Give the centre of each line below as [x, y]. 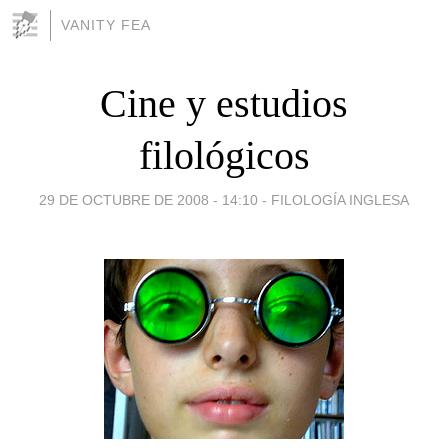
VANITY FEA [106, 25]
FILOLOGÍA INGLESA [340, 199]
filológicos [224, 155]
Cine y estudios [224, 103]
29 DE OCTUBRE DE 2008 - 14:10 [148, 199]
